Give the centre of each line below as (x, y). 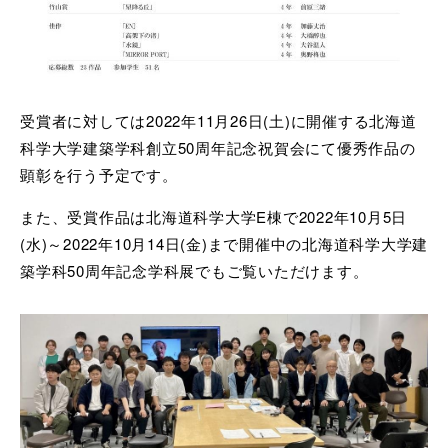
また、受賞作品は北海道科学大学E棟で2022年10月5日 (213, 216)
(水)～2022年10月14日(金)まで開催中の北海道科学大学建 (224, 243)
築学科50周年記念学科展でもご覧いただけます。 (194, 270)
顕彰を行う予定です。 (99, 174)
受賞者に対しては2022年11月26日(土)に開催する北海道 (218, 120)
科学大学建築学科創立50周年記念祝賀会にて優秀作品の (218, 147)
